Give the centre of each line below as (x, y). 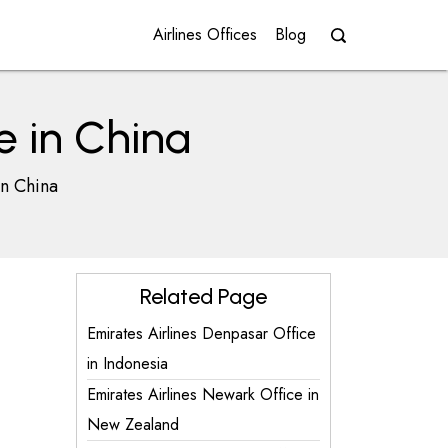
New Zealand (133, 424)
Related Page (203, 296)
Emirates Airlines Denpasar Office (201, 333)
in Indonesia (127, 363)
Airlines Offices (205, 34)
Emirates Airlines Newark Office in (203, 394)
